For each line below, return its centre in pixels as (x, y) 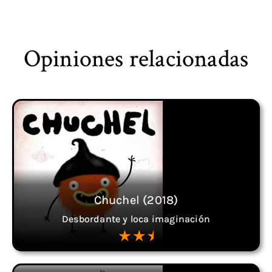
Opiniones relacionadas (136, 58)
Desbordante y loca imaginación (136, 219)
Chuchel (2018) (136, 200)
